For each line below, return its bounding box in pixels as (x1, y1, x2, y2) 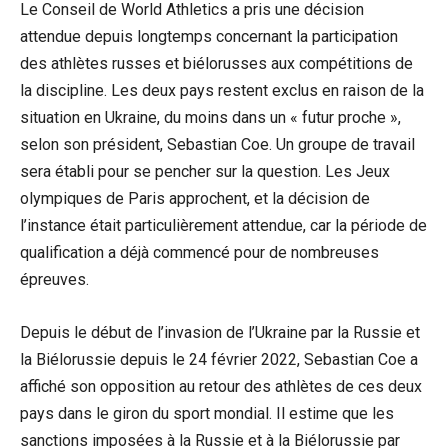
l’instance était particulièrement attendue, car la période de (20, 215, 427, 235)
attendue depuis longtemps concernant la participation (20, 26, 398, 46)
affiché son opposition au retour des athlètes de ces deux (20, 376, 422, 396)
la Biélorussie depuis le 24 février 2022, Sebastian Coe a (20, 349, 418, 369)
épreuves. (20, 269, 89, 289)
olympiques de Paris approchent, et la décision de (20, 188, 370, 208)
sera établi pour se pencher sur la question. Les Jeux (20, 161, 390, 181)
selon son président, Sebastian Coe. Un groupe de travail (20, 134, 415, 154)
